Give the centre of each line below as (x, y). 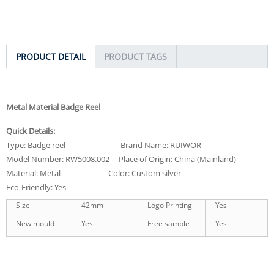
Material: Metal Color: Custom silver (94, 173)
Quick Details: (31, 131)
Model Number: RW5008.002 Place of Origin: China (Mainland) (121, 159)
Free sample (168, 223)
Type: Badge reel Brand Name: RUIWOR (104, 145)
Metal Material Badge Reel (54, 107)
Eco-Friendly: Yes (36, 187)
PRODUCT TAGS (135, 56)
